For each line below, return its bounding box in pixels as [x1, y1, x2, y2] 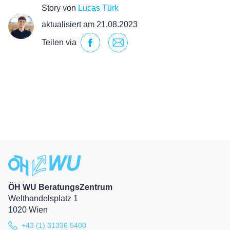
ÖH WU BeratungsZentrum [8, 183, 112, 192]
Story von [42, 4, 78, 12]
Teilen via [42, 38, 76, 47]
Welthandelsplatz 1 [8, 194, 78, 203]
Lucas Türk [78, 4, 119, 12]
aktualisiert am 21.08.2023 [42, 20, 138, 29]
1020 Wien [8, 205, 48, 215]
